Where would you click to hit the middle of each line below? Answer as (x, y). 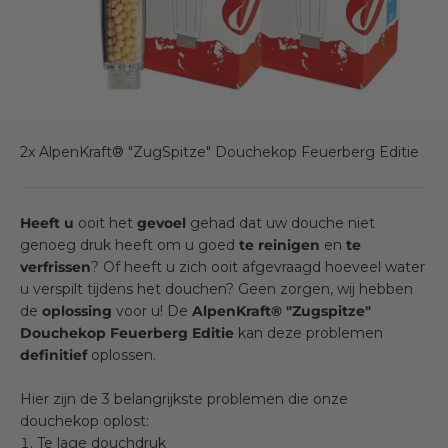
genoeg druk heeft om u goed (129, 245)
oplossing (77, 311)
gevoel (161, 223)
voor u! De (152, 311)
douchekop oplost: (84, 421)
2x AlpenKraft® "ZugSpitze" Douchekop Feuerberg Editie (219, 152)
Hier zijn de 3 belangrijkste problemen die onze (184, 399)
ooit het (105, 223)
